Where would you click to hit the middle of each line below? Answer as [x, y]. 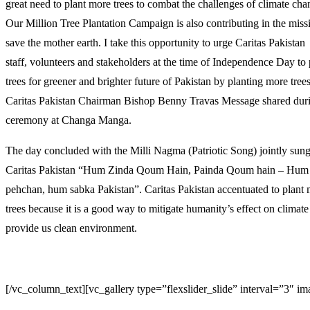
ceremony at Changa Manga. [69, 120]
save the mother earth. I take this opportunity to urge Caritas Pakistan [155, 42]
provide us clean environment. [71, 228]
